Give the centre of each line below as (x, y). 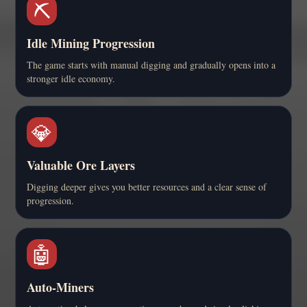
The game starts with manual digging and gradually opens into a (151, 64)
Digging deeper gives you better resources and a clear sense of (147, 186)
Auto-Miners (60, 287)
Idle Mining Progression (91, 43)
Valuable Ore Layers (81, 165)
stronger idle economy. (71, 78)
